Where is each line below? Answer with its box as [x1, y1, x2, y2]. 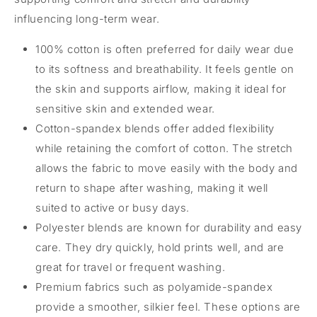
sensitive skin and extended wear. [35, 101, 215, 115]
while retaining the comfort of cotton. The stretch [35, 141, 294, 155]
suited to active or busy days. [35, 200, 190, 214]
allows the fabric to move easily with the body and [35, 161, 299, 175]
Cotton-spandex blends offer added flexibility [35, 121, 275, 135]
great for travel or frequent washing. [35, 260, 226, 274]
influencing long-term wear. [14, 11, 160, 25]
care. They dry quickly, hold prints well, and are [35, 240, 284, 254]
